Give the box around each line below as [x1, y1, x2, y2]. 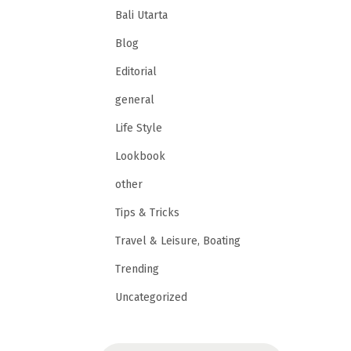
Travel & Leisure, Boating [115, 233, 241, 248]
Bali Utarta [115, 8, 168, 22]
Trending [115, 262, 159, 276]
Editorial [115, 64, 157, 78]
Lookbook [115, 149, 165, 163]
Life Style [115, 121, 162, 135]
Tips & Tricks [115, 205, 179, 219]
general [115, 92, 154, 107]
